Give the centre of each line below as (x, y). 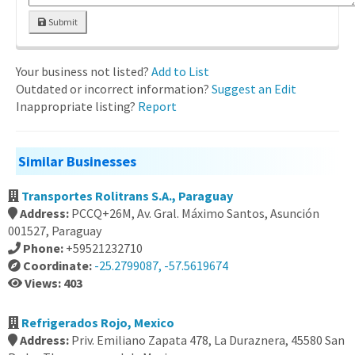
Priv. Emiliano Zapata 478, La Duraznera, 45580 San (208, 340)
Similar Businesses (77, 161)
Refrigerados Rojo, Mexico (98, 323)
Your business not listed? (84, 71)
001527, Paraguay (55, 231)
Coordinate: (59, 265)
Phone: (44, 248)
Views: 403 (53, 283)
